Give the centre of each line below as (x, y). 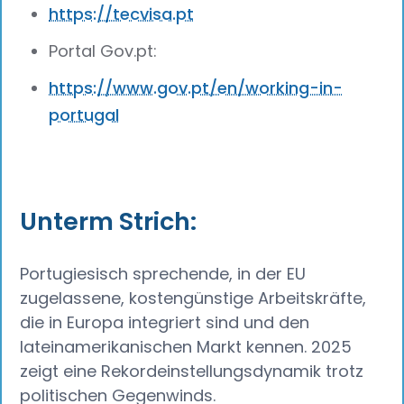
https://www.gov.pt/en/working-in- (196, 87)
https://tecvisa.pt (122, 14)
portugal (84, 115)
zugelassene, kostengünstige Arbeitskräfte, (193, 298)
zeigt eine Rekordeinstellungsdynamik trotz (192, 372)
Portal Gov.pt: (106, 50)
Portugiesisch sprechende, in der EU (163, 274)
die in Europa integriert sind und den (165, 323)
